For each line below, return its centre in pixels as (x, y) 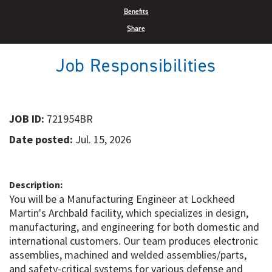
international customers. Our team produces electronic (134, 240)
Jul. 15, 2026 (102, 139)
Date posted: (41, 139)
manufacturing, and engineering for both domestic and (134, 226)
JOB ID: (27, 118)
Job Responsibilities (136, 65)
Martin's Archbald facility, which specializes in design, (129, 212)
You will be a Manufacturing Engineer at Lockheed (122, 199)
